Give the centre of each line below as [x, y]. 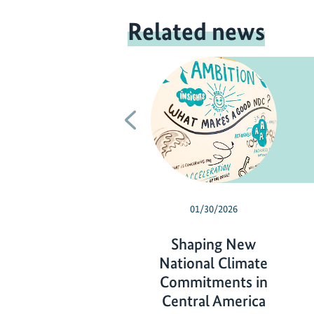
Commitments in [213, 282]
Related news [196, 31]
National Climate [213, 264]
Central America [213, 301]
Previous [163, 119]
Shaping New [213, 245]
